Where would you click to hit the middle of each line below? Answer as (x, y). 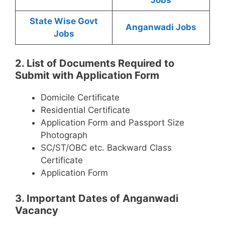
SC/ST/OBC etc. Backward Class (106, 148)
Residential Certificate (85, 110)
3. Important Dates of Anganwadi (97, 198)
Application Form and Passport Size (113, 123)
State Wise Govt (64, 21)
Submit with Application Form (87, 76)
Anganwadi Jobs (161, 27)
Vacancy (37, 210)
